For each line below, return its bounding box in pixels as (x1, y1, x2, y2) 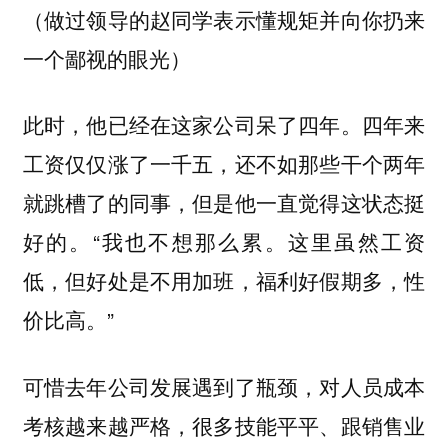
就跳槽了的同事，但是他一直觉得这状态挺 (22, 187, 426, 218)
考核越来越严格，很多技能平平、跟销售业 (22, 409, 426, 440)
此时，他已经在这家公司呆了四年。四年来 (22, 109, 426, 140)
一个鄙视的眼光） (22, 42, 191, 73)
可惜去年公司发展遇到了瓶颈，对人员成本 (22, 370, 426, 401)
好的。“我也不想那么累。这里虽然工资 (22, 226, 426, 257)
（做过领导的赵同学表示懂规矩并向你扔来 (22, 3, 426, 34)
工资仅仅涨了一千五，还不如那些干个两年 (22, 148, 426, 179)
